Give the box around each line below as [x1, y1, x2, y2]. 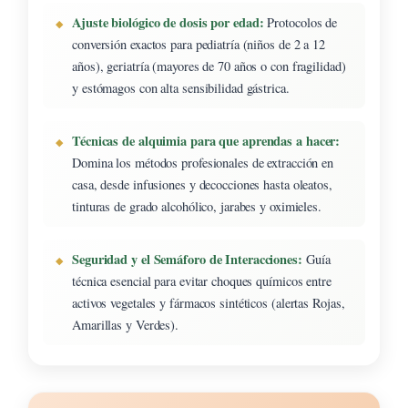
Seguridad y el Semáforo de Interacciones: [72, 249, 302, 269]
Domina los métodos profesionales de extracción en [72, 153, 334, 171]
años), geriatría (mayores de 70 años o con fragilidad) [72, 56, 346, 75]
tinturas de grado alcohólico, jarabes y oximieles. [72, 197, 321, 215]
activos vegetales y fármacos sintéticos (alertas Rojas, [72, 293, 345, 311]
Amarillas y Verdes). [72, 315, 179, 333]
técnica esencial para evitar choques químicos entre [72, 271, 331, 290]
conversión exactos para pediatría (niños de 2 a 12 [72, 35, 325, 53]
